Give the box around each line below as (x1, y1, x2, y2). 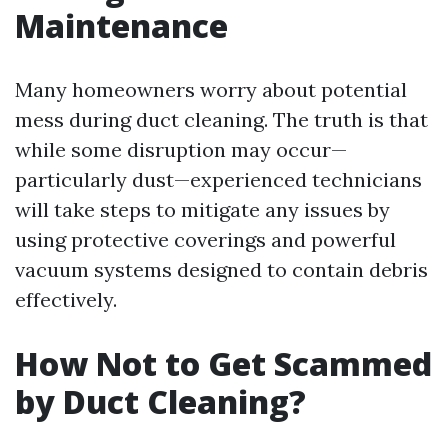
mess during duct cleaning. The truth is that (15, 107, 428, 133)
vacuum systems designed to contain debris (15, 257, 428, 283)
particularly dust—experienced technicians (15, 167, 422, 193)
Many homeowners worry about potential (15, 77, 407, 103)
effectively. (15, 287, 117, 313)
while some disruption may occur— (15, 137, 347, 163)
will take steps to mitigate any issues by (15, 197, 390, 223)
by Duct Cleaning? (15, 380, 306, 424)
